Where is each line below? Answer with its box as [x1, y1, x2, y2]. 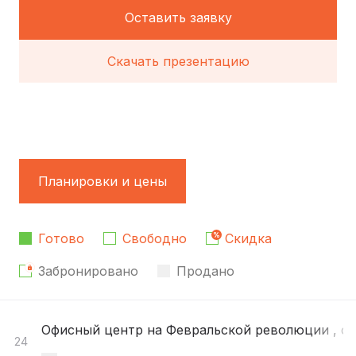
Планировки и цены [38, 173, 167, 190]
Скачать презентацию [106, 53, 250, 70]
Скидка [225, 230, 272, 247]
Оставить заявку [124, 10, 232, 26]
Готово [38, 230, 84, 247]
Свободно [122, 230, 187, 247]
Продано [176, 263, 234, 280]
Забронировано [38, 263, 138, 280]
